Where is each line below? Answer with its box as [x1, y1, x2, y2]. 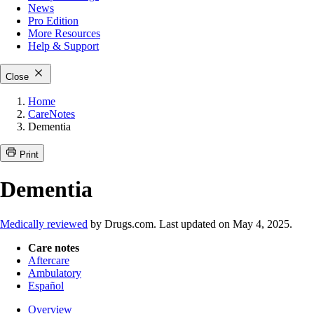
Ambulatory [28, 266, 81, 279]
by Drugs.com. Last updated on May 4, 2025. [88, 217, 292, 230]
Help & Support [28, 40, 99, 52]
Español [28, 279, 64, 292]
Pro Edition [28, 15, 78, 27]
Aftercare [28, 254, 69, 266]
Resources [52, 27, 100, 39]
